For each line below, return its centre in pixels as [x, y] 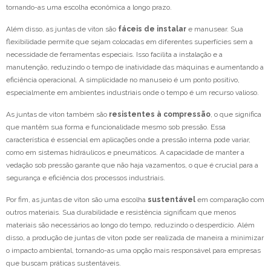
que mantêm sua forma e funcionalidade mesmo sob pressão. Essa [116, 127]
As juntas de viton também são [57, 115]
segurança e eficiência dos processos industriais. [86, 178]
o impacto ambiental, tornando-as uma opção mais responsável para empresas [133, 251]
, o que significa [236, 115]
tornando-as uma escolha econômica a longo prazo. [89, 8]
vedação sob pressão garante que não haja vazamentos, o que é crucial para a [132, 165]
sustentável [171, 200]
